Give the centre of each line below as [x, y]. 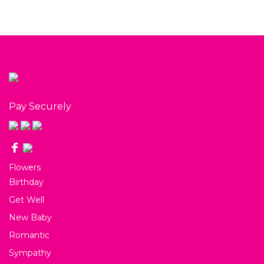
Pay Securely [40, 106]
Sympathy [30, 253]
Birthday [26, 182]
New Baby [30, 217]
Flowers [25, 167]
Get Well [27, 199]
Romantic [29, 235]
